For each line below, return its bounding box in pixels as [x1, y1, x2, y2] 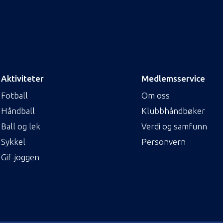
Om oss [141, 90, 170, 100]
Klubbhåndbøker [141, 106, 205, 115]
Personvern [141, 136, 186, 146]
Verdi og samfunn [141, 121, 207, 131]
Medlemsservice [141, 73, 205, 83]
